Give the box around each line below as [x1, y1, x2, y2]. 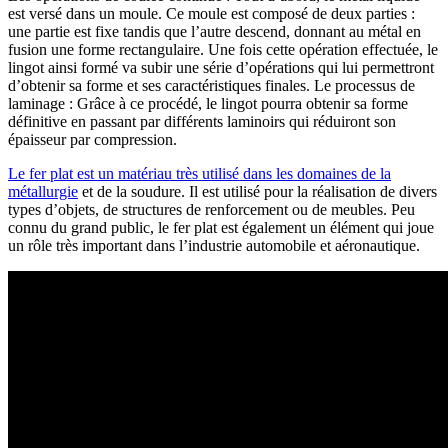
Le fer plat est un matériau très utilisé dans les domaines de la [8, 165, 391, 183]
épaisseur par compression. [8, 131, 177, 149]
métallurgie [8, 183, 78, 201]
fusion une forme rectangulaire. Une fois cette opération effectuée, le [8, 41, 438, 59]
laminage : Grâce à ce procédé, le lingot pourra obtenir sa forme [8, 95, 408, 113]
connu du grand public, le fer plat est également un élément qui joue [8, 219, 434, 237]
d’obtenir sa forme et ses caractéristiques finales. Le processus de [8, 77, 415, 95]
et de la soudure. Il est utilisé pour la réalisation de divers [78, 183, 437, 201]
